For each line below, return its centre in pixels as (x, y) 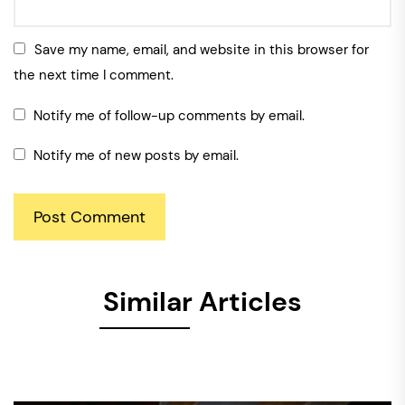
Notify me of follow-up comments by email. (169, 116)
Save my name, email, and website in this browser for (202, 50)
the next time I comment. (94, 75)
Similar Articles (202, 301)
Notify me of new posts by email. (136, 155)
